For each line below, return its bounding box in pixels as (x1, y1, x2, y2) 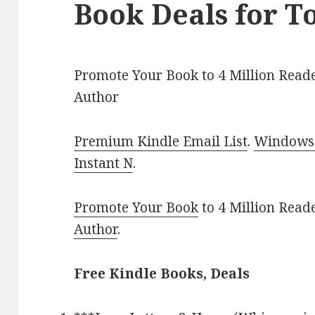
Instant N (74, 154, 134, 173)
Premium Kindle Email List (74, 132, 248, 151)
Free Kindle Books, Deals (74, 264, 250, 283)
